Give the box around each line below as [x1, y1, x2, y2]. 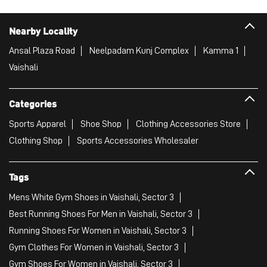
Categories [9, 97, 57, 110]
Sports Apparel [9, 119, 66, 129]
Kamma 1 [203, 46, 238, 56]
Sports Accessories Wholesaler [77, 135, 198, 145]
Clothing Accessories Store [136, 119, 241, 129]
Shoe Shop [80, 119, 122, 129]
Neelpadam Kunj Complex [89, 46, 189, 56]
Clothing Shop [9, 135, 63, 145]
